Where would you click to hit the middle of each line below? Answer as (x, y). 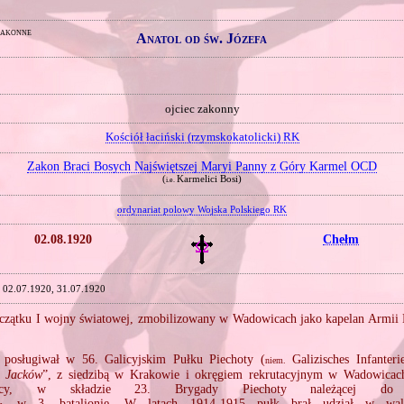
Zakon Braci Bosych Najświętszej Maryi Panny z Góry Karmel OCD (202, 167)
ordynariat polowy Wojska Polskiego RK (202, 209)
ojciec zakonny (202, 109)
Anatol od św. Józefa (202, 39)
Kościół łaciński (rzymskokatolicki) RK (202, 138)
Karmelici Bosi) (209, 179)
